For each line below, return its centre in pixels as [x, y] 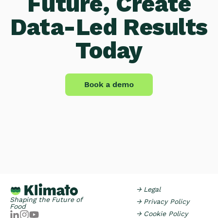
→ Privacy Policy [163, 201]
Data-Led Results [109, 27]
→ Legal [148, 189]
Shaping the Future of [46, 199]
